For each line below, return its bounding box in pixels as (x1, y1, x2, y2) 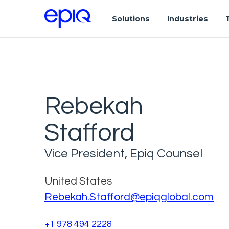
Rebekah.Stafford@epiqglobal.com (44, 191, 214, 202)
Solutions (111, 14, 150, 24)
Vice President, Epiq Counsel (44, 147, 202, 160)
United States (44, 175, 112, 187)
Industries (167, 14, 208, 24)
